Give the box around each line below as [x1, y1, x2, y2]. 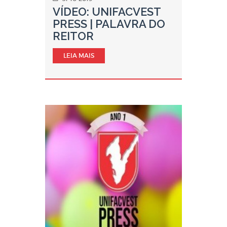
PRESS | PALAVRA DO [53, 17, 165, 30]
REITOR [53, 29, 94, 43]
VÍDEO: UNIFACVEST [53, 5, 161, 18]
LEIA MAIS [63, 52, 94, 59]
